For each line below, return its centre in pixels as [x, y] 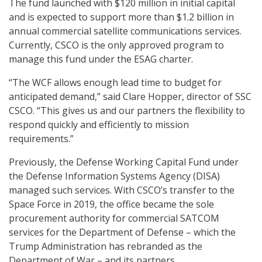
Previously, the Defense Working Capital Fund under [124, 162]
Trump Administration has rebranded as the [106, 247]
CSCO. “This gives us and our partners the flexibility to [127, 111]
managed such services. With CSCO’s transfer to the [122, 190]
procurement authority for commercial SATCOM [114, 218]
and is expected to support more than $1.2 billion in [121, 17]
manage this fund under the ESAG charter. [101, 59]
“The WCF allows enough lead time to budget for [115, 83]
